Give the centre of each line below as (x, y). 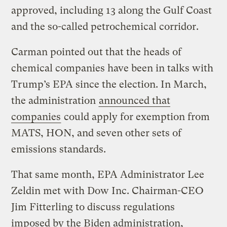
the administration (55, 100)
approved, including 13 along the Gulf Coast (112, 10)
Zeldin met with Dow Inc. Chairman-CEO (108, 191)
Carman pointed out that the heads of (97, 52)
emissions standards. (59, 149)
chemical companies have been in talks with (112, 68)
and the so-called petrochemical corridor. (106, 26)
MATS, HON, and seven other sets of (97, 133)
